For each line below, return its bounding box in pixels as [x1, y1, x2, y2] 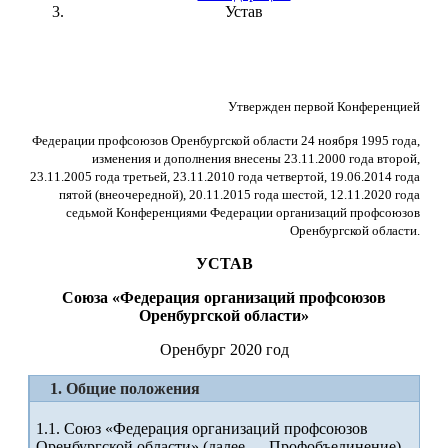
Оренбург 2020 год [159, 341, 289, 359]
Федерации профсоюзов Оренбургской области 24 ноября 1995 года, [32, 133, 420, 149]
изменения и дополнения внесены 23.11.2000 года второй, [92, 151, 420, 167]
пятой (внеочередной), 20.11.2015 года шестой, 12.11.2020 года [59, 187, 420, 203]
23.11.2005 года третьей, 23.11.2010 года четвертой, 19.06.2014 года [30, 169, 420, 185]
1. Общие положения [50, 380, 200, 398]
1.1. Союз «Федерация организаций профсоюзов [36, 420, 368, 438]
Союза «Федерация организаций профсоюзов [62, 289, 386, 307]
